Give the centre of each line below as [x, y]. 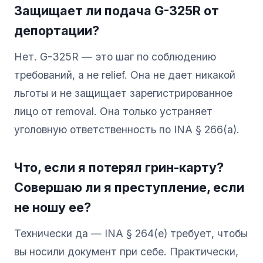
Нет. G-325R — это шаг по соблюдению [115, 56]
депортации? [57, 30]
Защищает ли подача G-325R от [117, 10]
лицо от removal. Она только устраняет [113, 111]
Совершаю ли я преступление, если [129, 187]
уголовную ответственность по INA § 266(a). [127, 129]
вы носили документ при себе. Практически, [126, 251]
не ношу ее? [53, 207]
